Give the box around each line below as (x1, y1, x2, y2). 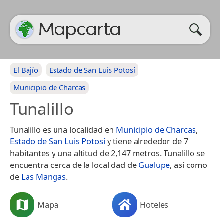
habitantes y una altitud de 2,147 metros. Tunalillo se (10, 147, 205, 159)
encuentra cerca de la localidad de (10, 159, 138, 170)
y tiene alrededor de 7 (105, 136, 188, 147)
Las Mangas (21, 171, 66, 182)
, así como (170, 159, 207, 170)
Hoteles (140, 198, 168, 210)
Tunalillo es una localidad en (10, 124, 116, 135)
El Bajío (13, 65, 38, 75)
